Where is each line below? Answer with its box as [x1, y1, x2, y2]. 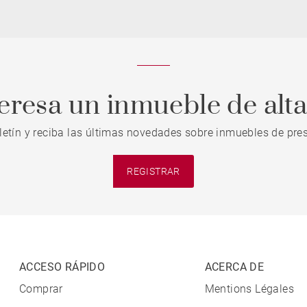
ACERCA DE [204, 260, 265, 273]
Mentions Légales [204, 282, 295, 295]
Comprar [19, 282, 63, 295]
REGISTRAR [127, 165, 180, 177]
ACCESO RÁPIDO [19, 260, 106, 273]
